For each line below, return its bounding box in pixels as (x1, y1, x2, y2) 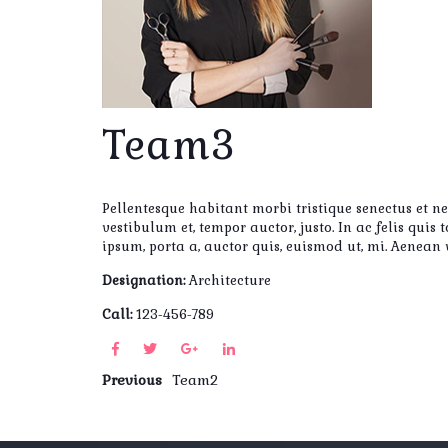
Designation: (102, 272, 189, 289)
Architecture (189, 272, 271, 289)
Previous (102, 371, 162, 389)
